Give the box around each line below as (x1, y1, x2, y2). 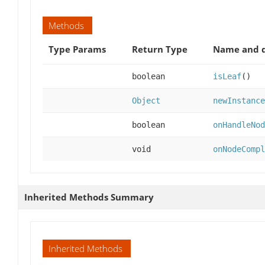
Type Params (49, 43, 106, 55)
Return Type (132, 43, 188, 55)
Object (132, 95, 160, 105)
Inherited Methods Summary (24, 190, 154, 203)
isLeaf (213, 71, 241, 81)
